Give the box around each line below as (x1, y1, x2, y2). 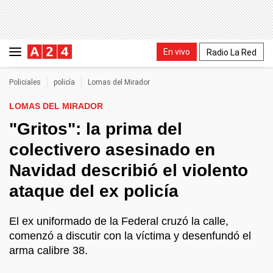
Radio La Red (207, 47, 257, 57)
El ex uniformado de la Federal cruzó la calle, (9, 215, 229, 227)
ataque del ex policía (9, 182, 179, 200)
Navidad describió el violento (9, 161, 248, 180)
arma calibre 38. (9, 244, 88, 257)
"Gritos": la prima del (9, 119, 182, 138)
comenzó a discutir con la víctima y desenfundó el (9, 230, 251, 242)
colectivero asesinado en (9, 140, 215, 159)
